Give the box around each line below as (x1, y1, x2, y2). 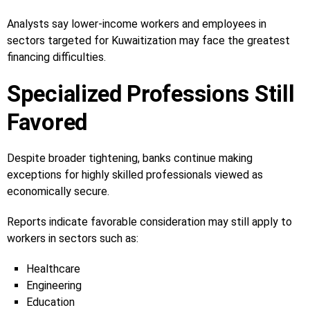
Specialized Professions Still (7, 80, 295, 107)
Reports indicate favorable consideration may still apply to (7, 215, 292, 228)
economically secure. (7, 184, 109, 198)
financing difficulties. (7, 50, 106, 64)
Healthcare (26, 262, 80, 275)
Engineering (26, 278, 82, 292)
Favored (7, 108, 87, 136)
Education (26, 295, 75, 309)
